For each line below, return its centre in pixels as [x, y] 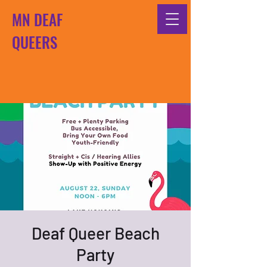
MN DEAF [37, 19]
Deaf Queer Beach [95, 233]
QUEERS [35, 42]
